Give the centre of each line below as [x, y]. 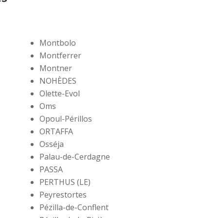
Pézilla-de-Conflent [74, 208]
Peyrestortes [63, 195]
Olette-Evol [59, 94]
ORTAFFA [56, 132]
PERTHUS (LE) [65, 182]
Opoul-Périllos [65, 119]
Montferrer [60, 56]
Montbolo [57, 43]
